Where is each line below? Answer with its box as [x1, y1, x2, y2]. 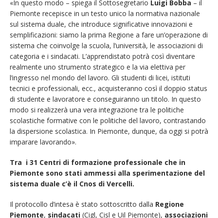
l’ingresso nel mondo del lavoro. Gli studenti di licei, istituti [10, 73, 190, 82]
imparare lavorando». [10, 137, 76, 146]
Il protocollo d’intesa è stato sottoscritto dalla [10, 199, 155, 209]
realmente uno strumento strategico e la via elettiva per [10, 62, 185, 72]
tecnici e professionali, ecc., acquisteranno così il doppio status [10, 83, 207, 93]
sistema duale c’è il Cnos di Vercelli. [10, 179, 134, 188]
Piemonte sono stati [10, 168, 84, 178]
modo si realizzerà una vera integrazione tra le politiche [10, 105, 184, 114]
